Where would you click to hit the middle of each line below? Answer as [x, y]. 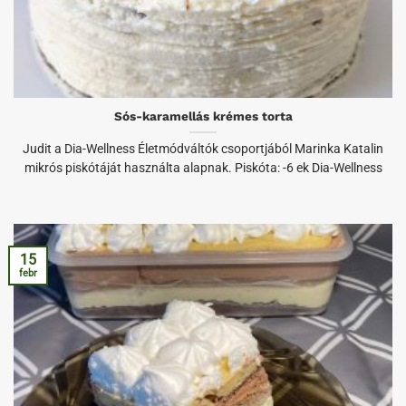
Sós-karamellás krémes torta [203, 116]
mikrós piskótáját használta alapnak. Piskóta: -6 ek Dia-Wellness [203, 168]
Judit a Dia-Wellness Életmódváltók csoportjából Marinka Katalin [203, 149]
